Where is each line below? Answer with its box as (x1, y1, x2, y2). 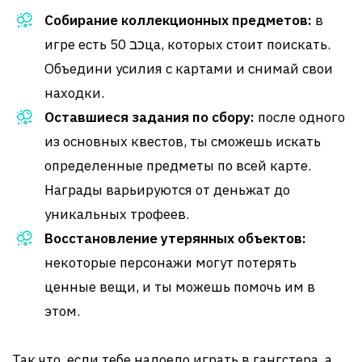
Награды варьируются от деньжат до (44, 181, 290, 199)
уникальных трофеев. (44, 205, 189, 223)
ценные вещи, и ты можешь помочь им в (44, 278, 315, 296)
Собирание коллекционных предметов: (44, 11, 312, 29)
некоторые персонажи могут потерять (44, 254, 297, 271)
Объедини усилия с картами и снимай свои (44, 60, 333, 78)
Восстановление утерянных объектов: (44, 229, 306, 247)
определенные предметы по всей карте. (44, 157, 311, 175)
